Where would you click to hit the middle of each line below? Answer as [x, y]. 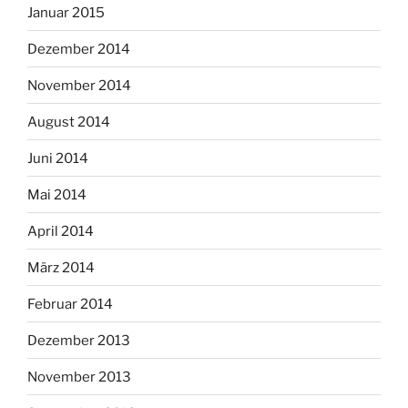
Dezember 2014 [79, 49]
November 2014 [79, 85]
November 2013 [79, 377]
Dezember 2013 [79, 340]
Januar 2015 [66, 12]
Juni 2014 [58, 158]
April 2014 [61, 231]
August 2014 [69, 122]
